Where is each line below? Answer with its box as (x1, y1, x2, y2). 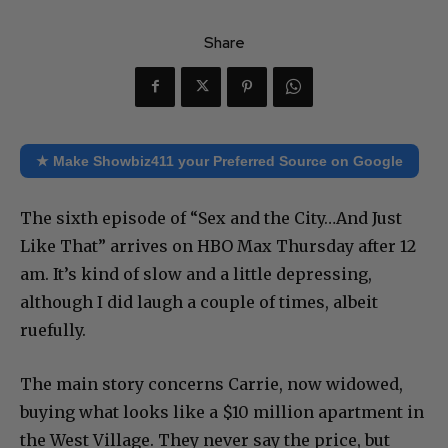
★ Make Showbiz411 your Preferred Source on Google (36, 152, 403, 169)
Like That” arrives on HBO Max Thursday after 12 (20, 235, 416, 256)
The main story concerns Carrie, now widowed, (20, 373, 403, 394)
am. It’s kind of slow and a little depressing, (20, 263, 372, 284)
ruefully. (20, 319, 86, 340)
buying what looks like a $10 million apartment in (20, 401, 424, 422)
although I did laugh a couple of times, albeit (20, 291, 378, 312)
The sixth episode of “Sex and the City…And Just (20, 207, 402, 228)
